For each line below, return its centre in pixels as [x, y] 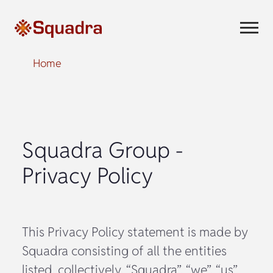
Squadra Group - [102, 150]
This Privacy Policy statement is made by [135, 232]
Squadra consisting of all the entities [124, 250]
